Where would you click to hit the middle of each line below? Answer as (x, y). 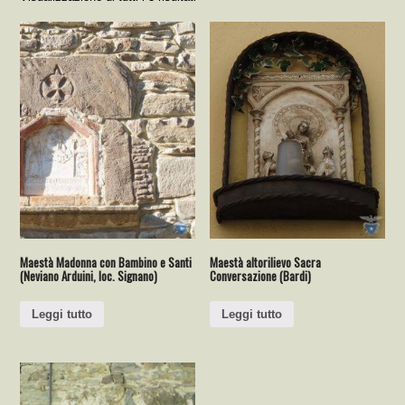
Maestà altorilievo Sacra (266, 263)
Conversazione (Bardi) (261, 276)
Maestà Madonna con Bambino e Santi (106, 263)
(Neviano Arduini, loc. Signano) (89, 276)
